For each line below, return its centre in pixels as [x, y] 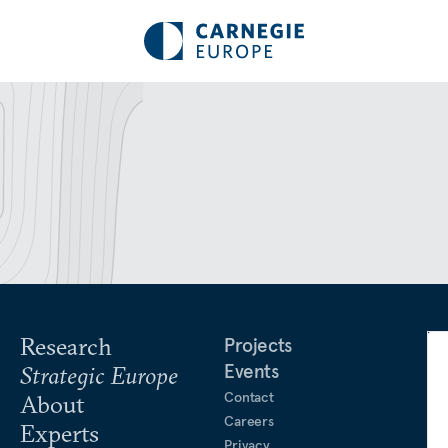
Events [251, 371]
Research [66, 346]
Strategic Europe [99, 375]
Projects [258, 345]
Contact [249, 397]
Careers [249, 421]
